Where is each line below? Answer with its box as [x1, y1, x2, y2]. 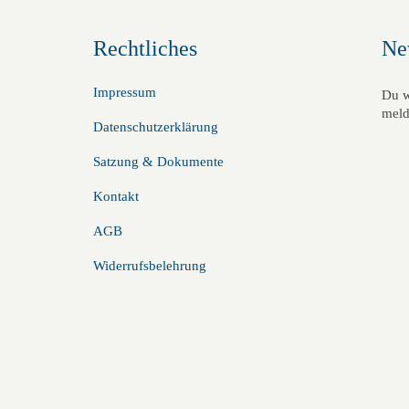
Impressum [93, 85, 157, 100]
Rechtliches [93, 37, 198, 60]
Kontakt [93, 189, 140, 204]
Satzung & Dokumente [93, 154, 225, 169]
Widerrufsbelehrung [93, 258, 207, 273]
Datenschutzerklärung [93, 120, 219, 134]
